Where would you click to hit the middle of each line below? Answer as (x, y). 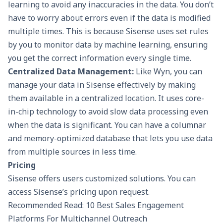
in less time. (113, 152)
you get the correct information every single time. (100, 58)
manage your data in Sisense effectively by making (102, 85)
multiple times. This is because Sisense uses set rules (108, 31)
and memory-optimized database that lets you (94, 139)
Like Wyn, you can (168, 72)
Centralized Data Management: (71, 72)
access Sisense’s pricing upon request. (79, 192)
